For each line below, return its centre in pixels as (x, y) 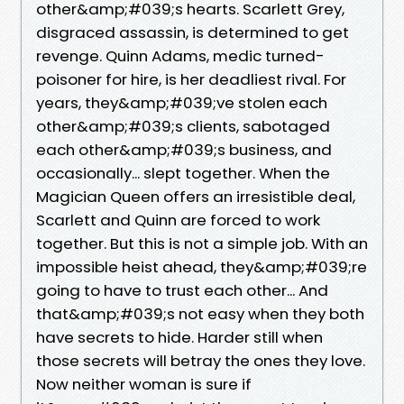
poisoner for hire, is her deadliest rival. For (191, 79)
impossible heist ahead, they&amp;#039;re (202, 266)
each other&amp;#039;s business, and (184, 149)
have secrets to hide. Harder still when (179, 337)
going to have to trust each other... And (182, 290)
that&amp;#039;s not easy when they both (200, 313)
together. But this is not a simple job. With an (202, 243)
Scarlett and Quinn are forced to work (178, 220)
